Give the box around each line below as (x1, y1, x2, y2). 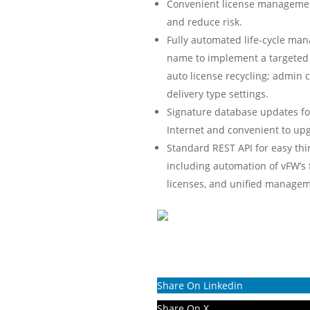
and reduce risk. (167, 15, 242, 28)
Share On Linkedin (157, 279, 243, 293)
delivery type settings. (167, 86, 268, 100)
